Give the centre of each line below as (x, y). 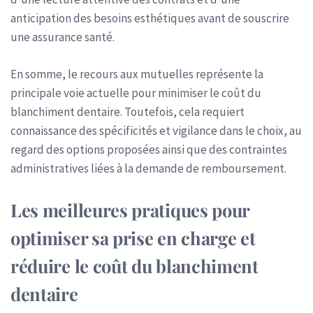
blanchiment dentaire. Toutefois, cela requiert (128, 111)
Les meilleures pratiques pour (130, 210)
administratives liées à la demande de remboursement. (148, 168)
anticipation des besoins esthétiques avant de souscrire (150, 18)
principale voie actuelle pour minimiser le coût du (136, 93)
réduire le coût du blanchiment (134, 265)
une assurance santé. (63, 37)
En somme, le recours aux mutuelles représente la (137, 74)
